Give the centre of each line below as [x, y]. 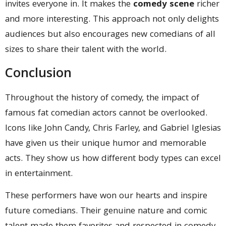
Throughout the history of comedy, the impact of [102, 98]
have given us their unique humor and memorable [106, 144]
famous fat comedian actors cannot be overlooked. [106, 114]
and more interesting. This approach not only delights [112, 20]
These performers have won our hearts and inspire [106, 197]
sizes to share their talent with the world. [86, 50]
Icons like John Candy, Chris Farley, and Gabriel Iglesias [113, 129]
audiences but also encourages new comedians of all [110, 35]
